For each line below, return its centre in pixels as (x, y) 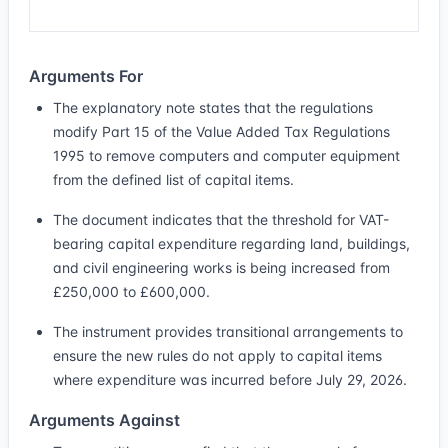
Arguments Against (104, 420)
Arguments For (86, 76)
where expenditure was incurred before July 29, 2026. (230, 379)
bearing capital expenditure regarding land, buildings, (231, 243)
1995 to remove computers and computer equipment (226, 155)
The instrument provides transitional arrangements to (228, 331)
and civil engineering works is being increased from (221, 267)
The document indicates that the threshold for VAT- (221, 219)
